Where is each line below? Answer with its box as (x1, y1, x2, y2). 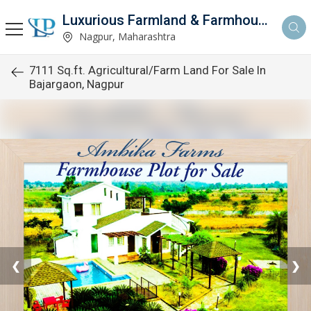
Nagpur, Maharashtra (76, 29, 176, 43)
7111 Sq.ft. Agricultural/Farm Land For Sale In (29, 63, 266, 77)
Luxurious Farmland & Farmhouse (258, 11, 268, 28)
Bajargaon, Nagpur (29, 77, 124, 91)
